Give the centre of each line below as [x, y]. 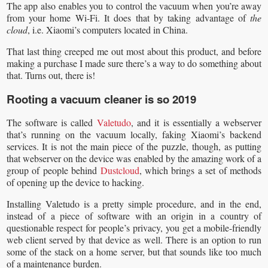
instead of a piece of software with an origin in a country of [134, 215]
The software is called [51, 122]
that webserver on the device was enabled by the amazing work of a [134, 158]
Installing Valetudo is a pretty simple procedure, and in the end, [134, 203]
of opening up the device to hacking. [75, 182]
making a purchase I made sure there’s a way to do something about [134, 63]
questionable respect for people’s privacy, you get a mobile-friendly [134, 227]
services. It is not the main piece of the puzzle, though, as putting [134, 146]
